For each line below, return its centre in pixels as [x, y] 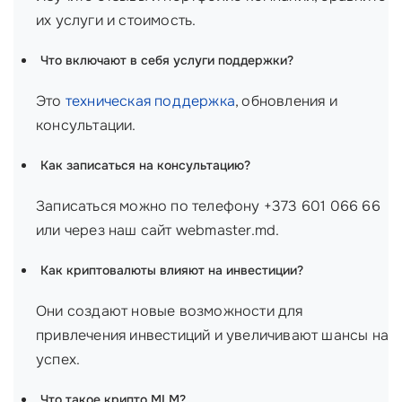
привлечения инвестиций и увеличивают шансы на [212, 335]
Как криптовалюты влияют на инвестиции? [172, 270]
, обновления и [286, 101]
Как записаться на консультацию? [145, 165]
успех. [58, 359]
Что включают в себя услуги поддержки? [167, 60]
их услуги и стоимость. [116, 20]
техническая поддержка [150, 101]
